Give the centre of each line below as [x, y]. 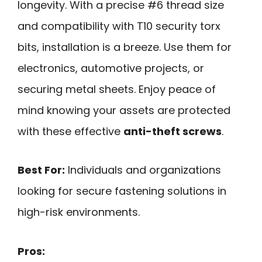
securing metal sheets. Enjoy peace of [117, 89]
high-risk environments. [79, 212]
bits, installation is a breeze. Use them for [125, 47]
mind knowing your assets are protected [124, 110]
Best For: [41, 170]
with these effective [70, 131]
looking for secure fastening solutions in [122, 191]
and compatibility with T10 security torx [119, 26]
